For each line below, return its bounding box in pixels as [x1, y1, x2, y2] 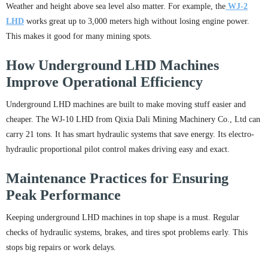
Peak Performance [6, 187, 121, 203]
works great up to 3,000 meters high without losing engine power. [24, 17, 249, 26]
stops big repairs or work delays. [6, 243, 116, 252]
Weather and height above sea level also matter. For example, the [6, 2, 226, 11]
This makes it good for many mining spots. [6, 32, 152, 41]
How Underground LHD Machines [6, 57, 219, 73]
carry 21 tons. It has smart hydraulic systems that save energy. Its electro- [6, 130, 254, 139]
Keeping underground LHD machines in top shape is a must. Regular [6, 213, 239, 222]
